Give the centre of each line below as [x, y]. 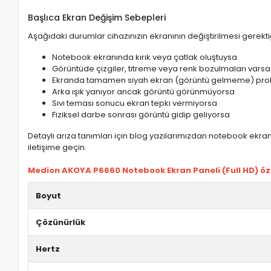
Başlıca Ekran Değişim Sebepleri [97, 18]
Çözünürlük [61, 222]
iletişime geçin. [57, 147]
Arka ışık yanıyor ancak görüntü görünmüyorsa [144, 92]
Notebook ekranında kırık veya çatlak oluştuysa [145, 57]
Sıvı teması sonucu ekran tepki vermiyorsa [135, 103]
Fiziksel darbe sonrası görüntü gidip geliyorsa [141, 115]
